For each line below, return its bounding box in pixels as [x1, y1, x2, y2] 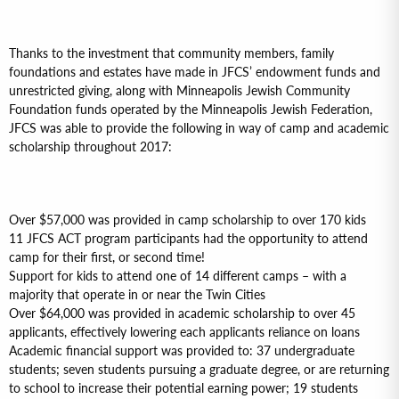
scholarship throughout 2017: [9, 139, 172, 154]
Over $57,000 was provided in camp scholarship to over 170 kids [9, 212, 366, 227]
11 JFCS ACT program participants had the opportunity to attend [9, 231, 368, 246]
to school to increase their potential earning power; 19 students [9, 380, 358, 395]
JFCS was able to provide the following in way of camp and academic [9, 120, 389, 135]
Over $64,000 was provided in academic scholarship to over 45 [9, 305, 355, 321]
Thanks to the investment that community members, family [9, 45, 334, 61]
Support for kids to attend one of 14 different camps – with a [9, 268, 346, 283]
